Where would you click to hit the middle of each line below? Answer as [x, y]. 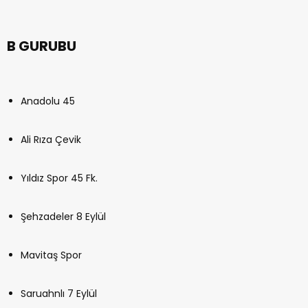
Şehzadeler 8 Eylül [63, 216]
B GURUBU [42, 46]
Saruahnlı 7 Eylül [59, 293]
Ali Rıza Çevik [51, 139]
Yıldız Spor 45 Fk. [59, 178]
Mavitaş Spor [51, 255]
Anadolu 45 [48, 101]
